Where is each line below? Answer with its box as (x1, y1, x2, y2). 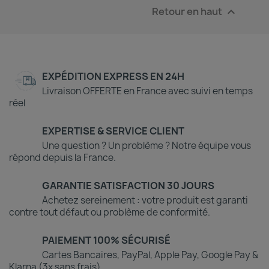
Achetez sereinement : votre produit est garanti (42, 194, 248, 207)
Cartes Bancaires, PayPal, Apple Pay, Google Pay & (42, 249, 258, 262)
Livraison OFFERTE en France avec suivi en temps (42, 85, 253, 98)
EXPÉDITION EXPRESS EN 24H (42, 70, 184, 83)
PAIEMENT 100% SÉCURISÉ (42, 234, 171, 247)
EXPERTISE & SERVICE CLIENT (42, 124, 184, 138)
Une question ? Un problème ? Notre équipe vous (42, 139, 251, 153)
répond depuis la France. (9, 151, 116, 165)
